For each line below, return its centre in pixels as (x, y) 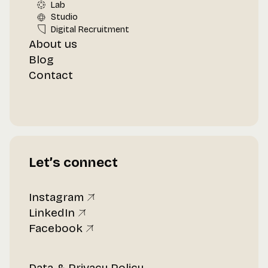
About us (53, 44)
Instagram (56, 197)
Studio (64, 17)
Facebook (56, 229)
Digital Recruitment (90, 29)
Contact (51, 75)
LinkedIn (52, 213)
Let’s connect (73, 163)
